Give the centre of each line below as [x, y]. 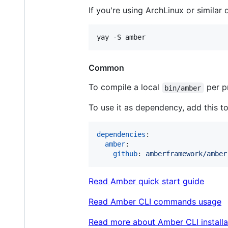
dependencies [121, 135]
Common [106, 68]
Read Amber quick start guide [146, 181]
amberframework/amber [186, 154]
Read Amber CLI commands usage [155, 202]
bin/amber [183, 88]
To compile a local [125, 87]
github [125, 154]
